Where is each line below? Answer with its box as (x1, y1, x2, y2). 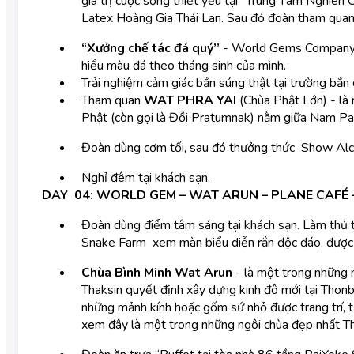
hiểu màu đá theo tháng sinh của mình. (81, 57, 289, 74)
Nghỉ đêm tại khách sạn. (81, 169, 213, 186)
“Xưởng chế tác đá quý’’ (81, 40, 223, 57)
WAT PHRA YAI (141, 92, 236, 109)
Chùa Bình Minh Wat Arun (81, 264, 235, 281)
